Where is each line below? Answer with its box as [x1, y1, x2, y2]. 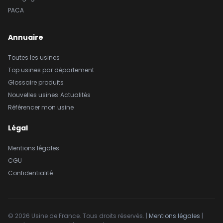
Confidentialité [8, 169, 53, 178]
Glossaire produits [8, 78, 64, 87]
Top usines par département [8, 66, 94, 74]
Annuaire [8, 32, 43, 42]
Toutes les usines [8, 53, 60, 62]
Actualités [60, 91, 91, 99]
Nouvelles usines [8, 91, 58, 99]
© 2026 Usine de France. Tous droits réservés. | [8, 212, 149, 221]
